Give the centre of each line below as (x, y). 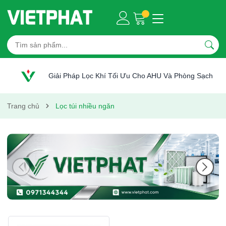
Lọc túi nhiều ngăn (85, 106)
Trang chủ (23, 106)
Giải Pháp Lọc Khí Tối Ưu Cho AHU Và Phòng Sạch (131, 76)
